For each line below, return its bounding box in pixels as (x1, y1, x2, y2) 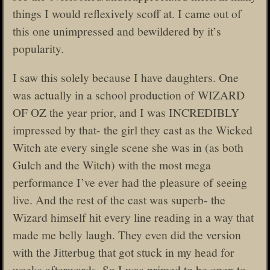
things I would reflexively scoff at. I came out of (13, 5, 242, 21)
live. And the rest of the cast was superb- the (13, 192, 225, 208)
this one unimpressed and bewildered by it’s (13, 22, 221, 39)
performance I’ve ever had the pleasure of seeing (13, 174, 247, 190)
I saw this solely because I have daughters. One (13, 69, 239, 86)
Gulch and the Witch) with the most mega (13, 157, 211, 173)
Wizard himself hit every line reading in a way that (13, 209, 254, 225)
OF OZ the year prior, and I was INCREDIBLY (13, 104, 239, 121)
